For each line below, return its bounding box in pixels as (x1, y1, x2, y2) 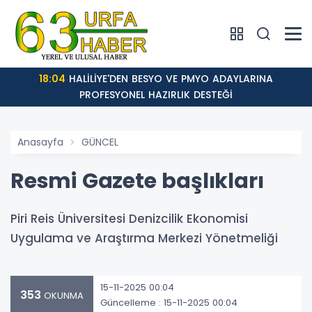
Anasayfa (17, 135, 63, 150)
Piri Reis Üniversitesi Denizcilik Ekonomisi (10, 210, 248, 228)
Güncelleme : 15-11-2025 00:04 (100, 295, 237, 309)
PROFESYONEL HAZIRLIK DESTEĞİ (79, 88, 233, 102)
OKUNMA (41, 289, 84, 303)
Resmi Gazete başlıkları (10, 166, 264, 196)
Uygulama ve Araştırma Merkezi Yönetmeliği (10, 230, 278, 247)
